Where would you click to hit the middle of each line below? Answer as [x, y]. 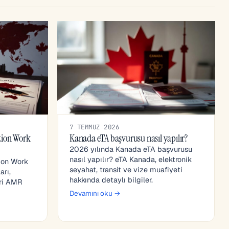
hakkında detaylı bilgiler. [111, 180]
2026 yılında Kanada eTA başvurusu [131, 150]
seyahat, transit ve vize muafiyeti [126, 170]
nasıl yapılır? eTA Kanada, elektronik [131, 160]
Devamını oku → [95, 193]
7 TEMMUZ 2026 [95, 127]
